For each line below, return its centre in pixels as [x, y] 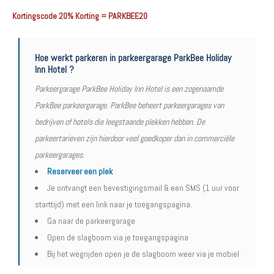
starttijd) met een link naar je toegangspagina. [113, 204]
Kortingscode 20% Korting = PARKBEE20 [80, 16]
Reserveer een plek [80, 171]
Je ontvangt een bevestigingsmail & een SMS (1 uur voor [143, 188]
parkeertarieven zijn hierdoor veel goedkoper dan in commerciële [135, 138]
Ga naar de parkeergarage [91, 221]
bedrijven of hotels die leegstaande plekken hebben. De [120, 122]
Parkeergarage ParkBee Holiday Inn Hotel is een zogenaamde [129, 89]
